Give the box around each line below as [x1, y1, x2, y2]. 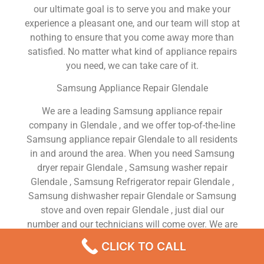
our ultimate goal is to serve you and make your [34, 4, 230, 15]
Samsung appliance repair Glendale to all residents [27, 133, 237, 145]
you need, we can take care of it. [65, 60, 199, 72]
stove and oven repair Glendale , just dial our [40, 204, 224, 216]
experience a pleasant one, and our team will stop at [24, 18, 240, 29]
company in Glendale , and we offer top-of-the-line [29, 119, 235, 131]
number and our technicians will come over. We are [27, 218, 237, 230]
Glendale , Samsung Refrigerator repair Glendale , [30, 176, 234, 187]
